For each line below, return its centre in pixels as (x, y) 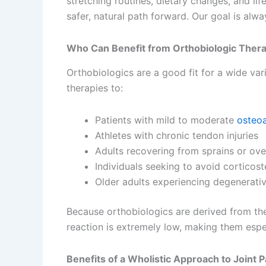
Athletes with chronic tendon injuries (177, 135)
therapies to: (95, 88)
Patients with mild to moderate (166, 120)
